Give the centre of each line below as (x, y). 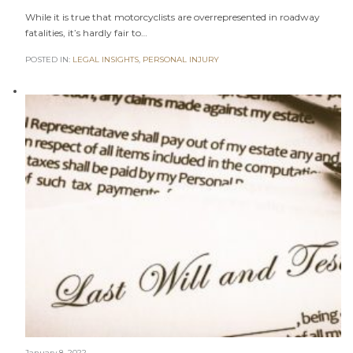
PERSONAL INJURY (180, 60)
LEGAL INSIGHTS (105, 60)
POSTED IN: (48, 60)
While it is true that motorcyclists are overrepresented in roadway (172, 17)
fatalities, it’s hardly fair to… (86, 32)
